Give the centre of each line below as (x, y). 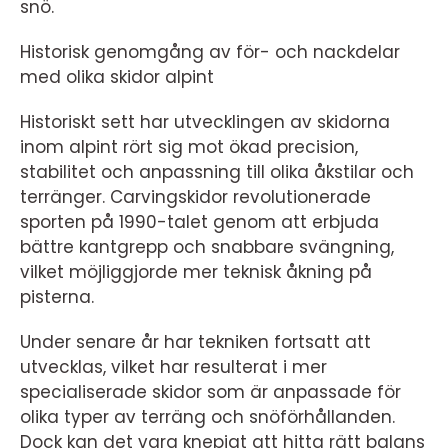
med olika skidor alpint (117, 77)
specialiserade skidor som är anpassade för (210, 392)
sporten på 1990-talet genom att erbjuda (199, 222)
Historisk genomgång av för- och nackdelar (210, 52)
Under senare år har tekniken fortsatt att (195, 342)
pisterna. (57, 297)
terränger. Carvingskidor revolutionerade (195, 197)
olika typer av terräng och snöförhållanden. (207, 417)
